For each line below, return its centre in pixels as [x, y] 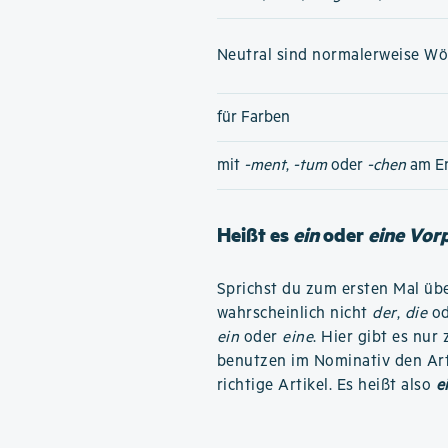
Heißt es [254, 234]
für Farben [253, 117]
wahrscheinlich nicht [294, 313]
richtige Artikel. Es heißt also [326, 385]
